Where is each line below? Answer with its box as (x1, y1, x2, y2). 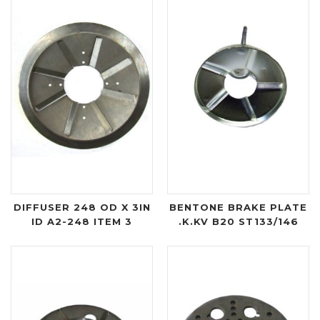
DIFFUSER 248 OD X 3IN (13, 201, 151, 214)
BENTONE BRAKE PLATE (169, 201, 307, 214)
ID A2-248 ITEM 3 (31, 216, 132, 228)
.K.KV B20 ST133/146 (178, 216, 299, 228)
